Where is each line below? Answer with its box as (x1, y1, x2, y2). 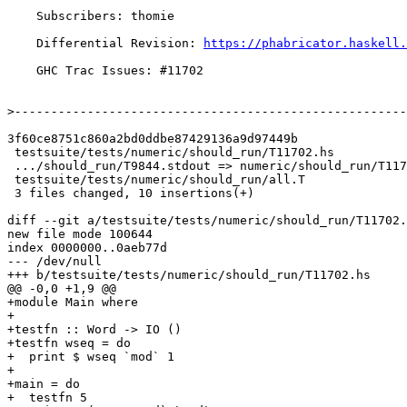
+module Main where (7, 295, 138, 310)
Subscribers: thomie (7, 9, 36, 24)
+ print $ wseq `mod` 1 (7, 350, 174, 364)
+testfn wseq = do (7, 336, 131, 351)
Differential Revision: (36, 36, 203, 51)
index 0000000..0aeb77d (7, 241, 167, 255)
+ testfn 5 (7, 391, 87, 405)
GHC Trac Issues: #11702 (7, 64, 36, 78)
